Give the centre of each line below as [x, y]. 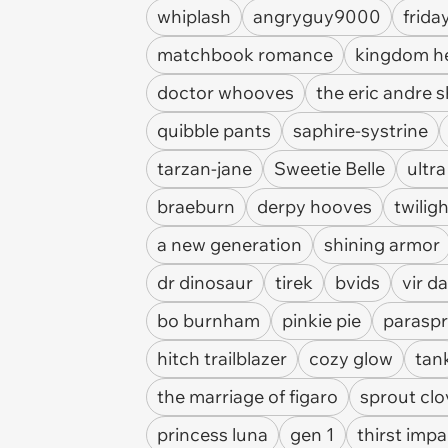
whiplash [194, 16]
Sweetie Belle [329, 168]
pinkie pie [321, 320]
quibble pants [214, 130]
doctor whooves [225, 92]
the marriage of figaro [247, 396]
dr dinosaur [205, 282]
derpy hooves [314, 206]
